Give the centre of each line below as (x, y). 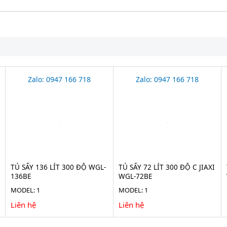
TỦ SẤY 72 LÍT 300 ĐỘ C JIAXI (167, 167)
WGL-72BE (136, 176)
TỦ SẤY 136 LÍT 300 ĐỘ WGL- (59, 167)
